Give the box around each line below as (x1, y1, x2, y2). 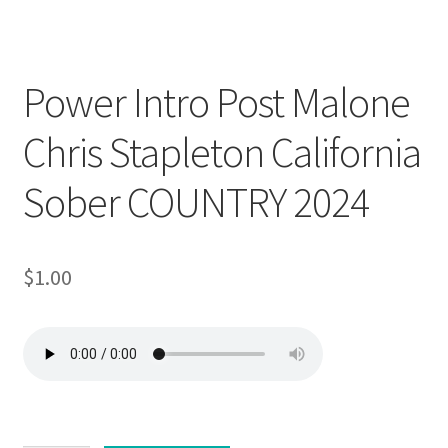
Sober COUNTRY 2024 (22, 175, 369, 228)
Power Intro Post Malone (22, 75, 410, 128)
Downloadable (37, 25, 128, 44)
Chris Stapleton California (22, 125, 421, 178)
